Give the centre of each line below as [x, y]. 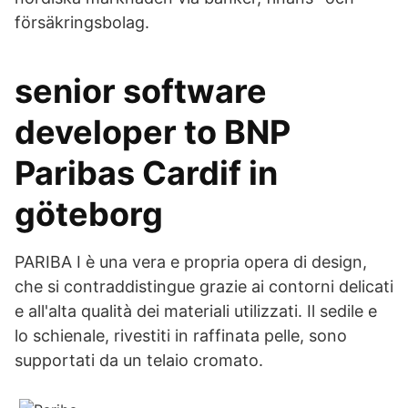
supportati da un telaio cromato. [139, 360]
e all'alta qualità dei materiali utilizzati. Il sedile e [196, 311]
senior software [141, 91]
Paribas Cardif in [146, 173]
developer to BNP [153, 132]
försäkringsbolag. [82, 22]
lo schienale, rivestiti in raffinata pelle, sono [181, 336]
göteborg [89, 214]
